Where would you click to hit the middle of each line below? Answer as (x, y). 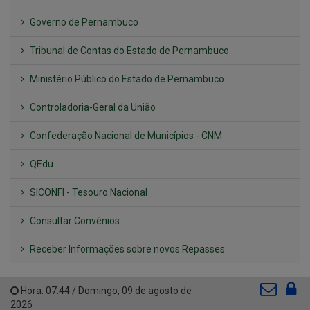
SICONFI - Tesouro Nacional (88, 193)
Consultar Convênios (74, 221)
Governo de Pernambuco (83, 22)
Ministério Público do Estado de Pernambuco (126, 79)
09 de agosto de (157, 291)
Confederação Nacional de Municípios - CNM (125, 136)
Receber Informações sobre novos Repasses (126, 249)
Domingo (98, 291)
